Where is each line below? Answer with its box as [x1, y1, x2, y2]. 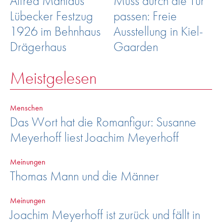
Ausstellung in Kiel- [113, 22, 203, 40]
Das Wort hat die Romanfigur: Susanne [10, 113, 196, 130]
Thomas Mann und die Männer [10, 167, 159, 184]
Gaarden [113, 38, 158, 55]
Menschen [10, 102, 43, 113]
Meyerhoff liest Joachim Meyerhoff [10, 128, 179, 146]
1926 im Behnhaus [10, 22, 101, 40]
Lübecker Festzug [10, 7, 93, 24]
